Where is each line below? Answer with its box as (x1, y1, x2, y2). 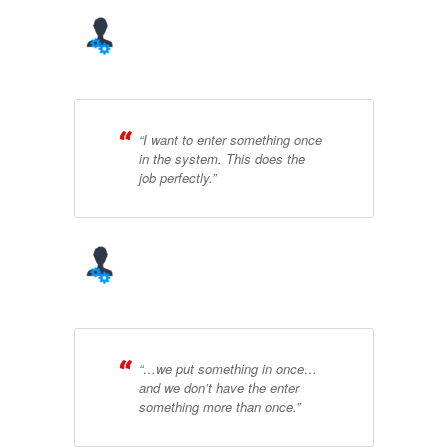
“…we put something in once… (139, 358, 317, 378)
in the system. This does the (139, 148, 305, 168)
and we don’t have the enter (139, 377, 299, 397)
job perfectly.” (139, 167, 216, 187)
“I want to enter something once (139, 129, 322, 149)
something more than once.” (139, 396, 300, 416)
